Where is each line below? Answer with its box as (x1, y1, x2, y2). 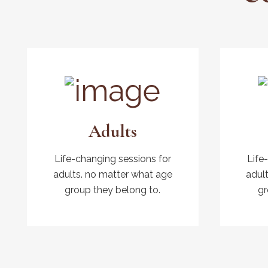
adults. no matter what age (53, 169, 172, 181)
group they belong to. (65, 184, 161, 196)
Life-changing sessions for (54, 153, 171, 165)
